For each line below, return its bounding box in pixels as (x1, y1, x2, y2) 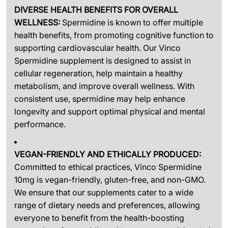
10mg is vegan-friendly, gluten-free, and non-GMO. (14, 175, 206, 185)
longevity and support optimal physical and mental (14, 106, 205, 117)
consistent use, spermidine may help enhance (14, 93, 185, 104)
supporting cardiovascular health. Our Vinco (14, 42, 181, 53)
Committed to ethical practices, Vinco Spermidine (14, 162, 202, 173)
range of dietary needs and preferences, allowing (14, 200, 200, 211)
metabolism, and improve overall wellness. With (14, 80, 194, 91)
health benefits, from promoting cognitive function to (14, 30, 214, 40)
